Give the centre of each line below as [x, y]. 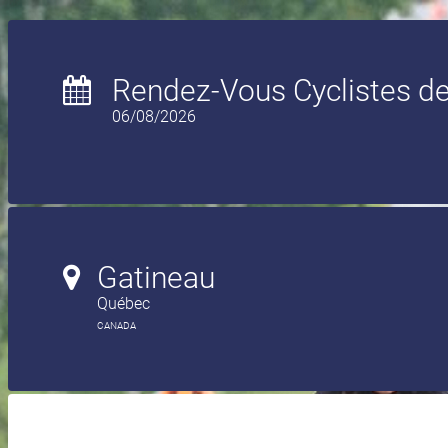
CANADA [116, 325]
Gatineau [156, 277]
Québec [123, 303]
